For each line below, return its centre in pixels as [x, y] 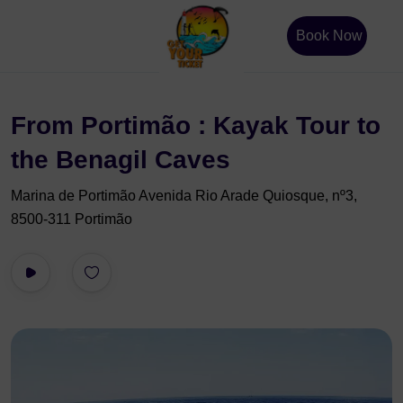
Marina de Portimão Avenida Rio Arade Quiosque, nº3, [184, 196]
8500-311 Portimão [72, 219]
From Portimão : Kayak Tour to [196, 125]
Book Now [329, 36]
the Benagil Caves [121, 160]
